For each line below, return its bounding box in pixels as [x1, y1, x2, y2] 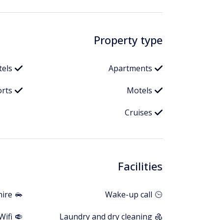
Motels [127, 85, 152, 96]
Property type [94, 32, 163, 47]
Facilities [118, 158, 163, 173]
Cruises [125, 107, 152, 118]
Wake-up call [105, 189, 152, 200]
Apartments [109, 63, 152, 74]
